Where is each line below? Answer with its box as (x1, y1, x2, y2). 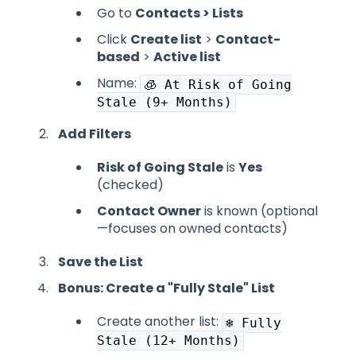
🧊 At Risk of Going (144, 76, 292, 92)
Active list (153, 47, 221, 66)
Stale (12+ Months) (97, 333, 240, 349)
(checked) (97, 175, 164, 194)
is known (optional (201, 202, 318, 221)
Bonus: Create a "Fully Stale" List (58, 279, 275, 298)
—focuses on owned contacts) (97, 219, 288, 238)
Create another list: (97, 312, 222, 331)
